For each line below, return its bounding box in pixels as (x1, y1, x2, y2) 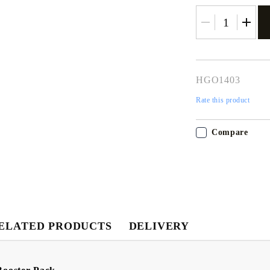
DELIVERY (128, 220, 190, 233)
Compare (212, 128, 248, 137)
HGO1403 (196, 75, 240, 86)
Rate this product (196, 96, 250, 105)
